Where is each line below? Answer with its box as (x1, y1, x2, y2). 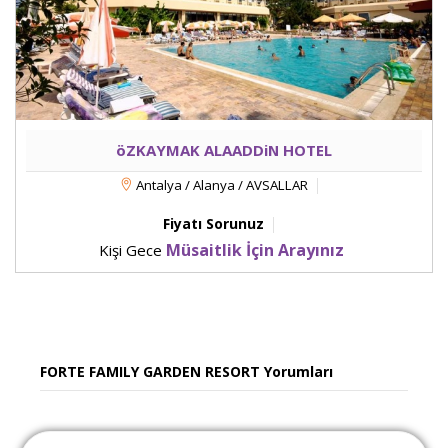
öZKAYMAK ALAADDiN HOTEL (116, 140, 332, 161)
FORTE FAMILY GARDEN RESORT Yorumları (40, 362, 333, 382)
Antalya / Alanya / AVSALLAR (132, 176, 308, 195)
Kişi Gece (99, 240, 166, 261)
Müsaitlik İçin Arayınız (166, 239, 344, 262)
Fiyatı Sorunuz (163, 214, 264, 234)
